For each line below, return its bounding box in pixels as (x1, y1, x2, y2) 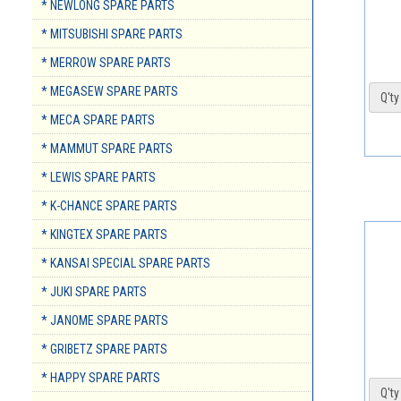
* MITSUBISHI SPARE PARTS (41, 27, 183, 42)
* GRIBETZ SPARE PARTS (41, 342, 167, 357)
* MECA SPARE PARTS (41, 113, 155, 128)
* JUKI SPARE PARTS (41, 285, 147, 300)
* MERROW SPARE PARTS (41, 55, 171, 71)
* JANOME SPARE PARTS (41, 313, 168, 328)
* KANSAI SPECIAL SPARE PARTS (41, 256, 210, 271)
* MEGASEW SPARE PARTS (41, 84, 178, 99)
